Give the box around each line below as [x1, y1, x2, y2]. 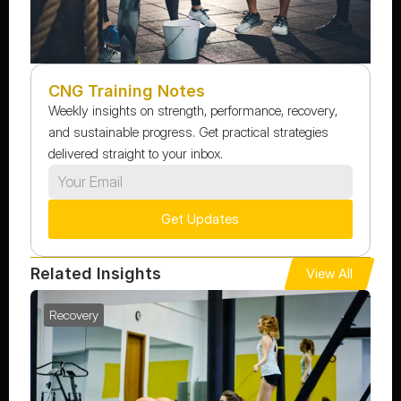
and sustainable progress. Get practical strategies [47, 123, 328, 141]
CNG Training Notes [47, 81, 205, 100]
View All [306, 264, 354, 282]
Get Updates [161, 209, 240, 227]
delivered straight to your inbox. [47, 144, 223, 162]
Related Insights [30, 264, 161, 284]
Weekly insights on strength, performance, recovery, [47, 101, 337, 119]
